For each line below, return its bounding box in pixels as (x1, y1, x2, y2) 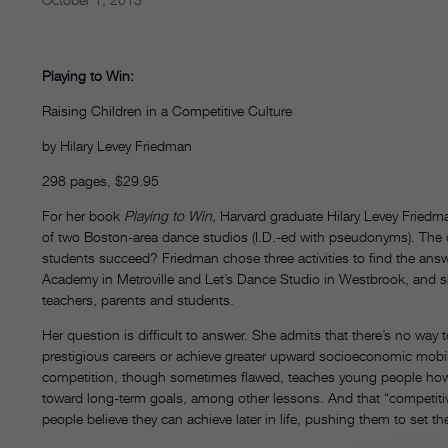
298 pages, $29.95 (42, 172, 159, 190)
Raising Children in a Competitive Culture (42, 102, 292, 120)
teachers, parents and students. (42, 291, 234, 309)
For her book (42, 207, 124, 225)
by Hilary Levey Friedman (42, 137, 192, 155)
